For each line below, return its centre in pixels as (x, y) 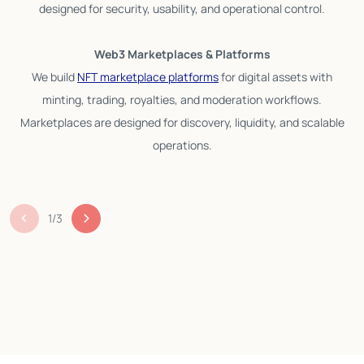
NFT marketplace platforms (148, 76)
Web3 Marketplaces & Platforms (182, 54)
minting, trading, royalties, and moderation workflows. (182, 99)
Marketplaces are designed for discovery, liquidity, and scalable (182, 122)
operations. (182, 145)
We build (54, 76)
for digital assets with (275, 76)
